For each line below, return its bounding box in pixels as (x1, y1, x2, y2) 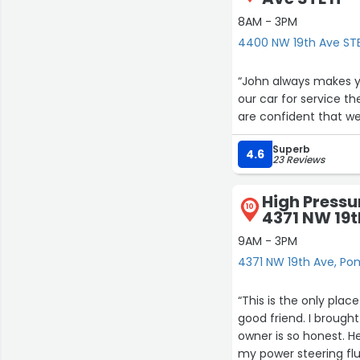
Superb (272, 142, 311, 156)
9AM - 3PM (238, 233, 298, 249)
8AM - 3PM (238, 14, 298, 30)
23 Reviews (272, 153, 325, 166)
